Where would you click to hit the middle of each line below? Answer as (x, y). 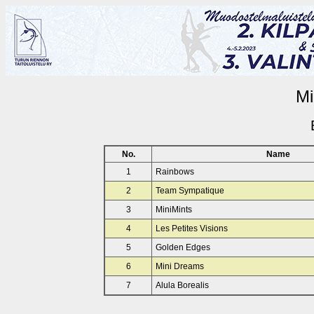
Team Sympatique (190, 191)
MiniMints (174, 210)
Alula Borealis (182, 285)
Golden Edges (183, 247)
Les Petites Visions (192, 228)
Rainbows (175, 172)
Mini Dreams (180, 266)
